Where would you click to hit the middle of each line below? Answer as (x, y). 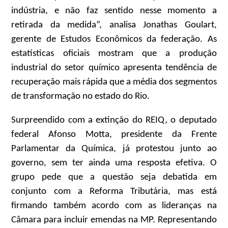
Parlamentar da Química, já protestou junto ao (114, 149)
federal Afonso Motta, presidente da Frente (114, 134)
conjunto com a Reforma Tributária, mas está (114, 191)
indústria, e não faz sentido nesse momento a (114, 11)
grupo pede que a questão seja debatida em (114, 177)
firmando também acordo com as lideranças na (114, 206)
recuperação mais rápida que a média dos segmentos (114, 82)
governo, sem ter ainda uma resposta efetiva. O (114, 163)
